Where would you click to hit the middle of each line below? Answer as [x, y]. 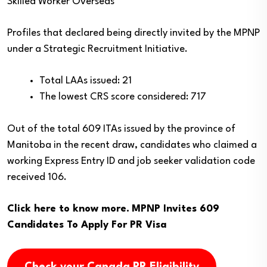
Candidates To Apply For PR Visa [87, 225]
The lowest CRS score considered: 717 [123, 97]
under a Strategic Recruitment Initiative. [97, 49]
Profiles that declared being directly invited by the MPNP [133, 33]
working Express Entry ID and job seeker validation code [131, 161]
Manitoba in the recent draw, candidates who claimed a [132, 145]
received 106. [37, 177]
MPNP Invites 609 [176, 209]
